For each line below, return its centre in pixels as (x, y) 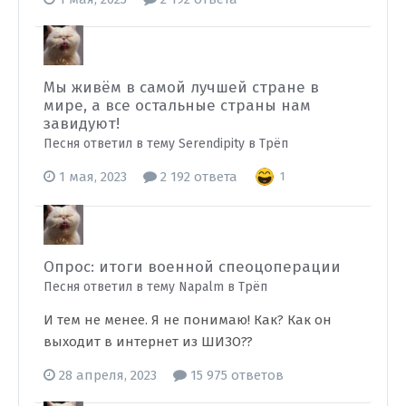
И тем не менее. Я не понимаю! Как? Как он (188, 320)
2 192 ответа (197, 177)
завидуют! (82, 124)
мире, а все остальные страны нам (177, 106)
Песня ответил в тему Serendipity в (151, 144)
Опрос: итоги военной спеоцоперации (192, 267)
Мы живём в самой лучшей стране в (181, 87)
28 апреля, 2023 (108, 375)
